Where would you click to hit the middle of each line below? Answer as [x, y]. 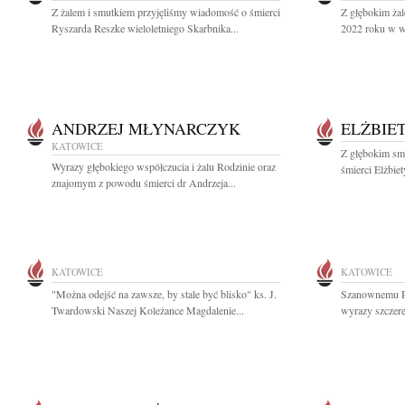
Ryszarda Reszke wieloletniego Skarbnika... [145, 28]
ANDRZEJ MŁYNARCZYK [146, 128]
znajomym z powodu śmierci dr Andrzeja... [144, 183]
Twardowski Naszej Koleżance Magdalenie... [148, 310]
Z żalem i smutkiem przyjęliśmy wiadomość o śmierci [166, 12]
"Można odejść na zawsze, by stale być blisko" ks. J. [164, 294]
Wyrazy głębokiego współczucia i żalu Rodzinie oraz [164, 166]
